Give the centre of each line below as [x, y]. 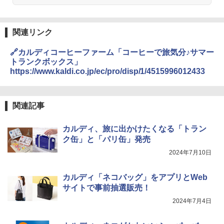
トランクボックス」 [46, 61]
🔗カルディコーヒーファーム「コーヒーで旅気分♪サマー [112, 52]
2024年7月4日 [192, 201]
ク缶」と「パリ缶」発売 [106, 139]
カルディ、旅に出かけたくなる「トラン [134, 128]
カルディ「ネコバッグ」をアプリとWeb [135, 177]
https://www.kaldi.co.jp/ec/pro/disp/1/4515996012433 [108, 71]
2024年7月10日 [190, 152]
